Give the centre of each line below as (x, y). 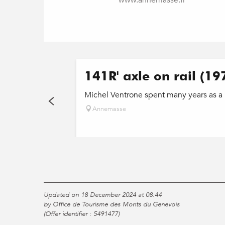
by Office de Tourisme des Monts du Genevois (112, 204)
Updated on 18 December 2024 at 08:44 (103, 195)
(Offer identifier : (69, 214)
